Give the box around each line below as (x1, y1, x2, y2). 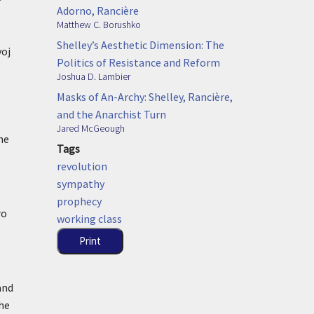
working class (57, 211, 122, 226)
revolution (57, 158, 107, 173)
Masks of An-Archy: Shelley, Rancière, (57, 89, 233, 104)
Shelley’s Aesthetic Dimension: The (57, 37, 224, 52)
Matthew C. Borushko (57, 18, 141, 31)
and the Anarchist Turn (57, 107, 166, 121)
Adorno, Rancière (57, 3, 139, 18)
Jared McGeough (57, 121, 125, 135)
